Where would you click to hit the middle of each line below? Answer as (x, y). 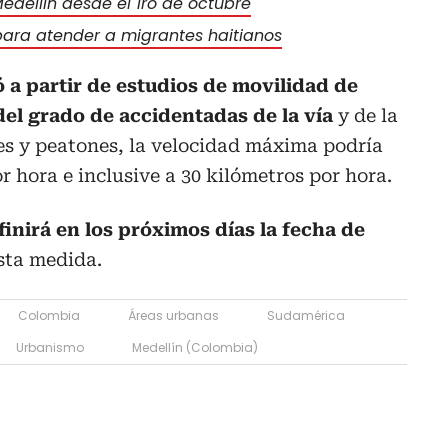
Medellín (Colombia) (195, 347)
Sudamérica (306, 315)
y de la (365, 115)
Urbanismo (50, 347)
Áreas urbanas (173, 315)
